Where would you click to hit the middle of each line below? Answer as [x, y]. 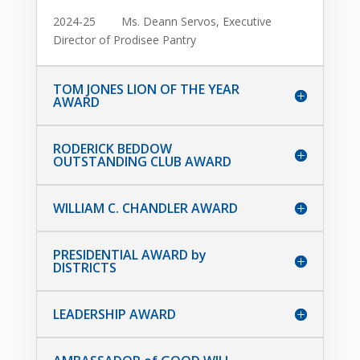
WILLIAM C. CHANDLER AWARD [145, 209]
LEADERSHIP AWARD [114, 315]
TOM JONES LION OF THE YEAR [146, 90]
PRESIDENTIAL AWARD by [129, 255]
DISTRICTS [84, 268]
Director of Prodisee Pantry [124, 40]
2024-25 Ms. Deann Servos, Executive [162, 22]
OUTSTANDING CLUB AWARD [142, 162]
